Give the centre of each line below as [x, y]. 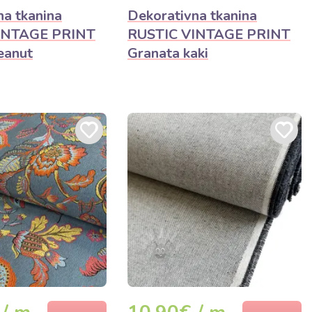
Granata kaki [168, 53]
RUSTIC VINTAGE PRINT [209, 34]
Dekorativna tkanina [192, 16]
